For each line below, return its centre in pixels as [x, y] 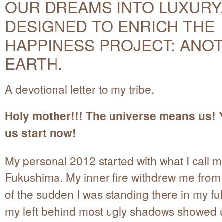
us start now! [41, 132]
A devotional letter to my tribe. [80, 88]
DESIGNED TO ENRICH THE [110, 25]
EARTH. [34, 63]
